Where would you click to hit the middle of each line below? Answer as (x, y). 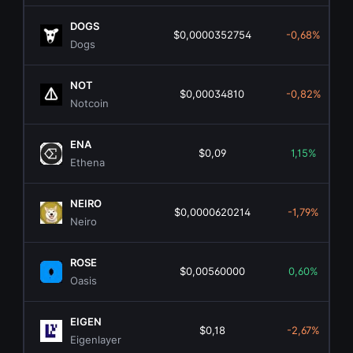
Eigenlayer (96, 340)
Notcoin (90, 104)
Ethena (88, 163)
